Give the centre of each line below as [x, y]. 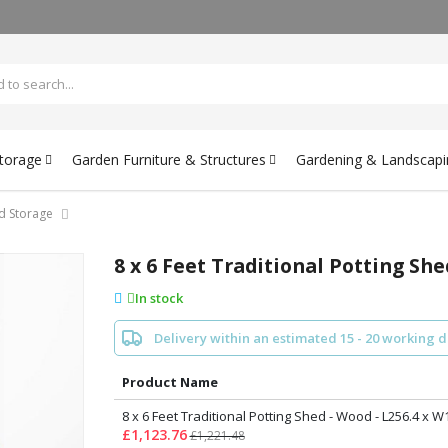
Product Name [169, 382]
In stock [159, 298]
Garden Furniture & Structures [169, 159]
